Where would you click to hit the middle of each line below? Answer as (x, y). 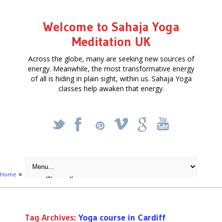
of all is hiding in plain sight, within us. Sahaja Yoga (111, 78)
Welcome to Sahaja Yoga (111, 27)
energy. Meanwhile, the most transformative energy (111, 68)
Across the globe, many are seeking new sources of (111, 58)
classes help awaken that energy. (111, 88)
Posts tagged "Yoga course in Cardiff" (75, 174)
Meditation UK (111, 41)
